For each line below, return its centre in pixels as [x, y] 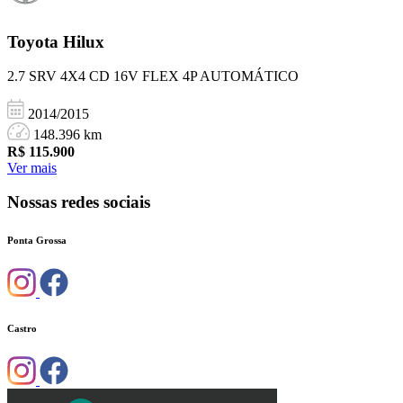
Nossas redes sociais [79, 202]
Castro [22, 329]
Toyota [35, 41]
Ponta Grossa [37, 241]
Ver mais [32, 167]
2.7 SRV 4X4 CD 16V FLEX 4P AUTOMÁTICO [153, 76]
